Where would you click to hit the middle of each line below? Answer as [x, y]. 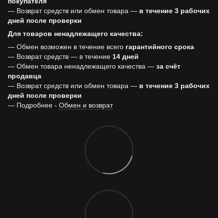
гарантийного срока [160, 47]
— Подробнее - [33, 105]
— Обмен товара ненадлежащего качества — [82, 66]
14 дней [126, 56]
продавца [25, 76]
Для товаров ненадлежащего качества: [75, 34]
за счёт [168, 66]
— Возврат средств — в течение [60, 56]
